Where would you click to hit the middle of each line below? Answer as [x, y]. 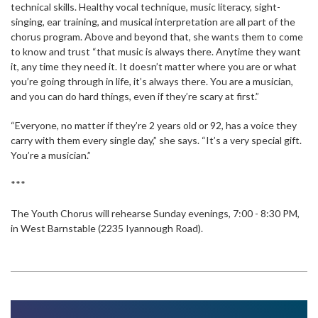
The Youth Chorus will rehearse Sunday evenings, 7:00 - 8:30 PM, [155, 214]
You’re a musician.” [51, 155]
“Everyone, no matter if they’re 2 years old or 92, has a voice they [154, 126]
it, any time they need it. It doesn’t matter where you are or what [154, 67]
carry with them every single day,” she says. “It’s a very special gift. [156, 141]
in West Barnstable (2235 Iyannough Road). [107, 229]
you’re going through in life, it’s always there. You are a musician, [152, 82]
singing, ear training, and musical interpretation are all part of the [153, 22]
